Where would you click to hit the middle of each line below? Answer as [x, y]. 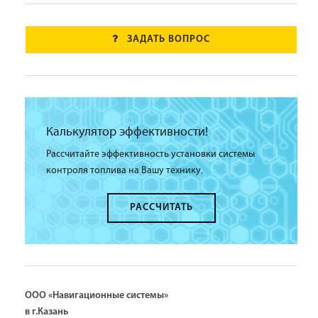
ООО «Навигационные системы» [97, 296]
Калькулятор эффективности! [127, 132]
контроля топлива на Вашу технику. [125, 170]
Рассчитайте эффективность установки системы [150, 154]
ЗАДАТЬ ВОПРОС [169, 39]
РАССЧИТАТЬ [161, 208]
